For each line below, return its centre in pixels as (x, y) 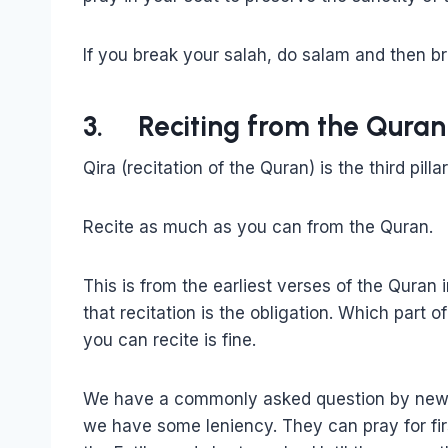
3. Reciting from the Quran (264, 125)
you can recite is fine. (169, 339)
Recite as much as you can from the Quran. (263, 226)
